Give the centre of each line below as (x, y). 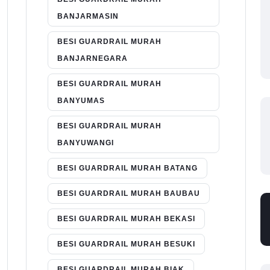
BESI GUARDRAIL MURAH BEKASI (126, 219)
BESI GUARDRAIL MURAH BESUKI (126, 244)
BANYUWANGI (86, 143)
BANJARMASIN (88, 17)
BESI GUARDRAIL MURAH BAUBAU (129, 194)
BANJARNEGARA (93, 59)
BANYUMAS (81, 101)
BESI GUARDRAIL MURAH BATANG (127, 168)
